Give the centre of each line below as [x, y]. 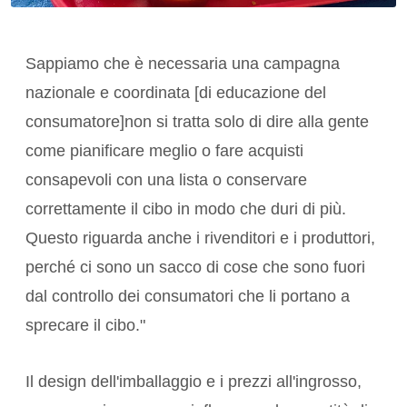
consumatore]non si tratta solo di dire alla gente [197, 122]
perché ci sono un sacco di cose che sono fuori [195, 268]
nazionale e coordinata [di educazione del [176, 93]
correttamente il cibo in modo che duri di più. [186, 209]
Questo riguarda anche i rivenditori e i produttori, [200, 238]
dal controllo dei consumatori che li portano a [188, 297]
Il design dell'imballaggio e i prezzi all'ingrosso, [194, 382]
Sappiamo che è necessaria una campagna [183, 64]
